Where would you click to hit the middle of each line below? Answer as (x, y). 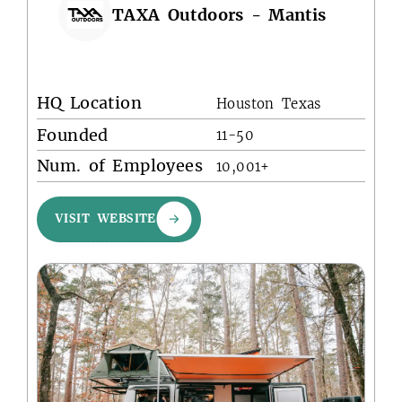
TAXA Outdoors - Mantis (219, 14)
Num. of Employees (120, 166)
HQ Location (89, 103)
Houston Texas (269, 104)
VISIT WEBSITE (105, 219)
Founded (73, 135)
